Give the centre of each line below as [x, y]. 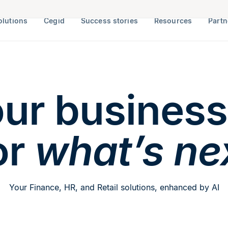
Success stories [109, 20]
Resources [173, 20]
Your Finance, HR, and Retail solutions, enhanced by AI [114, 187]
